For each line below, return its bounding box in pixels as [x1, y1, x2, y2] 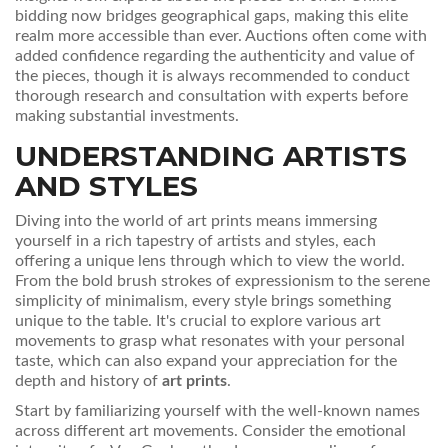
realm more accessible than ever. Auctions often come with [15, 28, 427, 45]
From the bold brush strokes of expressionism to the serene [15, 273, 430, 290]
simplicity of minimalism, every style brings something [15, 293, 391, 310]
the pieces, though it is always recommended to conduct [15, 68, 410, 85]
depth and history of [15, 373, 162, 390]
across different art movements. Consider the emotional [15, 423, 406, 440]
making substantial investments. [15, 108, 239, 125]
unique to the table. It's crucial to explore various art [15, 313, 381, 330]
